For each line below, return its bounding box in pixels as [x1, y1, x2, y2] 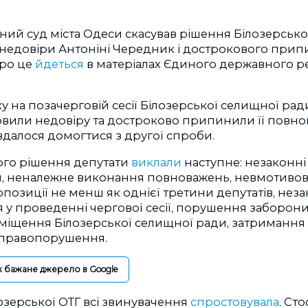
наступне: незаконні [184, 155, 306, 169]
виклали [131, 155, 184, 169]
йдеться [35, 56, 87, 71]
